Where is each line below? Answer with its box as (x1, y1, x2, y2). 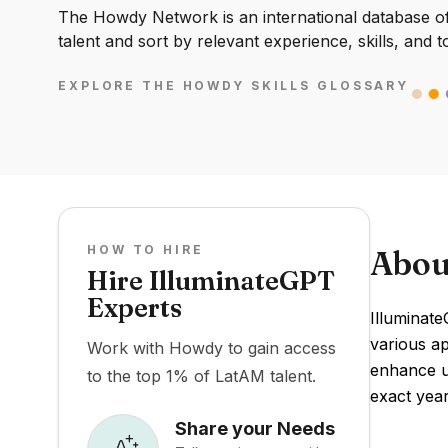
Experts (87, 292, 182, 324)
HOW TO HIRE (87, 242, 204, 257)
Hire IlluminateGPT (87, 265, 335, 297)
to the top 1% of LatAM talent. (87, 366, 316, 386)
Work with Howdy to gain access (87, 338, 336, 358)
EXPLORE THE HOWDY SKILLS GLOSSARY (58, 78, 410, 94)
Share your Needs (175, 417, 335, 439)
